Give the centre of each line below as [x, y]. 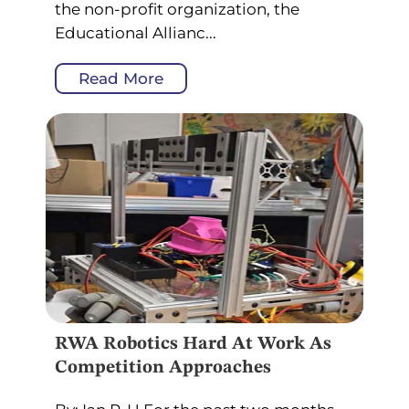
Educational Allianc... [136, 32]
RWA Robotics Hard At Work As [193, 344]
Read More [121, 78]
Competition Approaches [163, 367]
